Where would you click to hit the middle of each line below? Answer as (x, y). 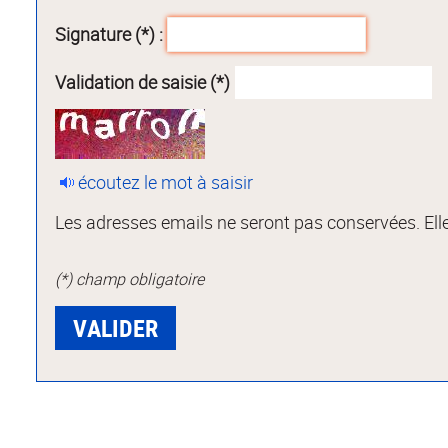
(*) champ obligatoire (130, 279)
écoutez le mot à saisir (166, 181)
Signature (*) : (109, 34)
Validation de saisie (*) (143, 82)
